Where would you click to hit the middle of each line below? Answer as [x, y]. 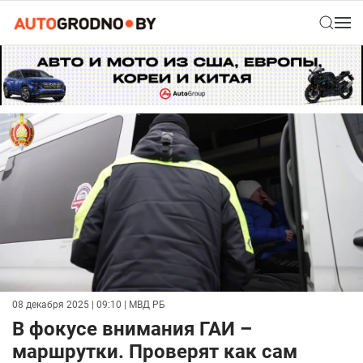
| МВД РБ [143, 305]
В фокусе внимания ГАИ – [132, 329]
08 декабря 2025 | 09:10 [67, 305]
